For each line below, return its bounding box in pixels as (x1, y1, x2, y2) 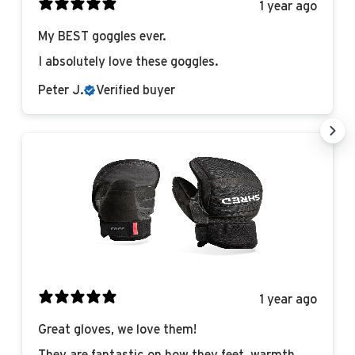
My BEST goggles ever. (38, 30, 166, 44)
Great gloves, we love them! (38, 323, 197, 337)
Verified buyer (96, 84, 175, 97)
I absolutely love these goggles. (38, 55, 219, 69)
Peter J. (38, 84, 84, 97)
